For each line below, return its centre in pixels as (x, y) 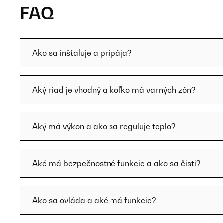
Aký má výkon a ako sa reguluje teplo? (104, 126)
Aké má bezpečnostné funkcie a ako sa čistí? (116, 163)
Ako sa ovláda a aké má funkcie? (94, 200)
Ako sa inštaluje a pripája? (82, 53)
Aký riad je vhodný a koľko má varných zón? (114, 90)
